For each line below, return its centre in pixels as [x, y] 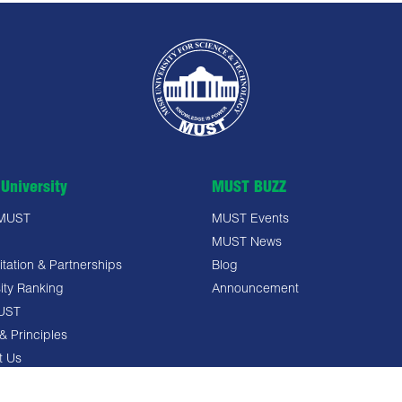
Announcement [255, 290]
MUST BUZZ [249, 188]
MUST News [247, 243]
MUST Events [250, 220]
